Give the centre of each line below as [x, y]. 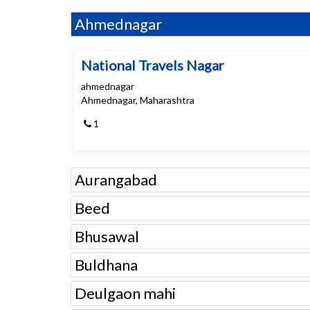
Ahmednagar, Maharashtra [138, 100]
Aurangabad [116, 180]
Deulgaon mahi [125, 293]
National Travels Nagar [153, 65]
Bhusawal [107, 236]
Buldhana [106, 265]
